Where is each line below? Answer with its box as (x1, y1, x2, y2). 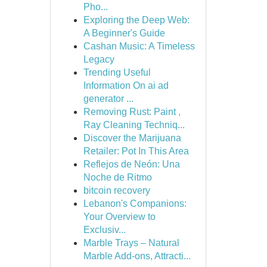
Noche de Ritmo (83, 172, 152, 182)
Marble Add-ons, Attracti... (83, 251, 191, 261)
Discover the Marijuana (83, 133, 181, 143)
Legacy (83, 54, 114, 64)
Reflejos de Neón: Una (83, 159, 180, 169)
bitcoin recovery (83, 185, 150, 195)
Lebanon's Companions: (83, 198, 187, 209)
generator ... (83, 94, 133, 104)
